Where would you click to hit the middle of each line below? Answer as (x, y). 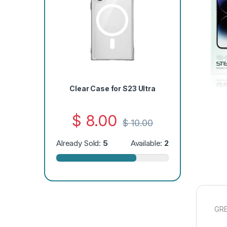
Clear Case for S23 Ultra (112, 89)
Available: (147, 143)
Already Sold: (80, 143)
